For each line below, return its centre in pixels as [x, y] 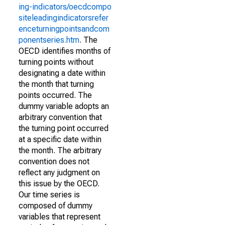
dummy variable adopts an [64, 106]
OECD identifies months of [65, 51]
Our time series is [49, 195]
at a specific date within [60, 139]
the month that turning [56, 84]
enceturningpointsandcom [64, 29]
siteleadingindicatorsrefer [64, 18]
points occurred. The [55, 95]
